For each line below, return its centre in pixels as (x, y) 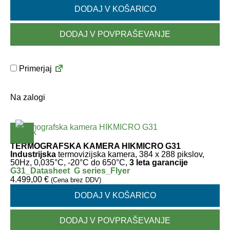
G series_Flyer (102, 171)
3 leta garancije (158, 162)
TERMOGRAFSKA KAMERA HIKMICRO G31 (95, 146)
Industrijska (33, 154)
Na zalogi (28, 97)
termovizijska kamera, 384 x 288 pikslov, (130, 154)
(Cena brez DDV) (76, 180)
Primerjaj (34, 69)
